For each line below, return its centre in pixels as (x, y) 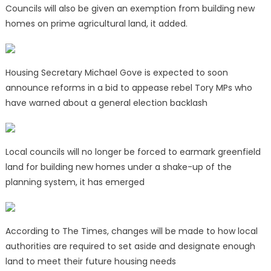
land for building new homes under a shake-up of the (118, 167)
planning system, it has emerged (75, 182)
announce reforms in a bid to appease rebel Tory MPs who (129, 88)
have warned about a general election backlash (106, 103)
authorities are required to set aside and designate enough (130, 247)
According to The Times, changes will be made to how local (131, 231)
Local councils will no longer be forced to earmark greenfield (133, 152)
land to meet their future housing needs (90, 262)
